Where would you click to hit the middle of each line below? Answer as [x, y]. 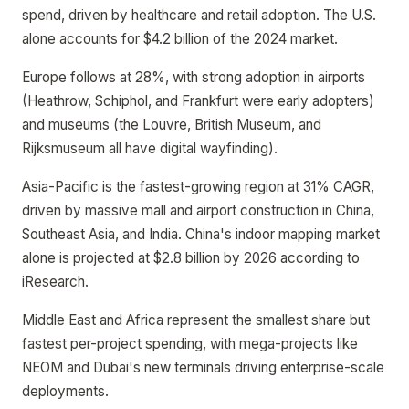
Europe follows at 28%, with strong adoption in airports [194, 77]
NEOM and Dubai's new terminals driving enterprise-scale [203, 367]
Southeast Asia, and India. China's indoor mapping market [201, 234]
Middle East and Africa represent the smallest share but [196, 320]
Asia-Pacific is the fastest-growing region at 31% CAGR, [198, 187]
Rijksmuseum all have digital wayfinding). [150, 148]
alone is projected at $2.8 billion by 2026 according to [191, 258]
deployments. [65, 391]
